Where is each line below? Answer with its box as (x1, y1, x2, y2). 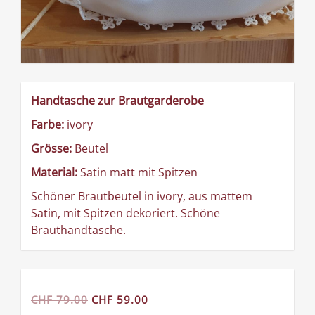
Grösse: (31, 141, 72, 157)
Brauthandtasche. (31, 222, 126, 238)
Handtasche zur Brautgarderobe (31, 93, 204, 109)
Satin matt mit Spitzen (80, 165, 198, 181)
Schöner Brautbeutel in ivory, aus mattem (31, 188, 252, 205)
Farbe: (31, 117, 67, 133)
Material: (31, 165, 80, 181)
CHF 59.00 (91, 292, 148, 307)
